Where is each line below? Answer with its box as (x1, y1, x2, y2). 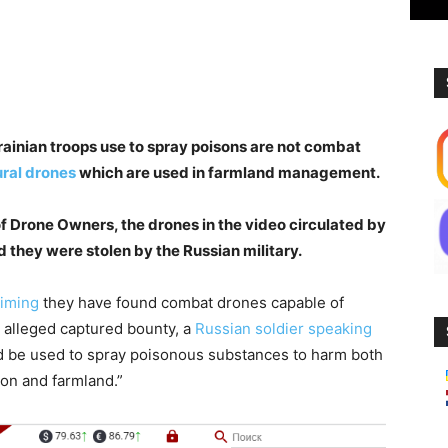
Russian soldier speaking (195, 319, 372, 338)
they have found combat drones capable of (39, 293, 344, 312)
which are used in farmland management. (76, 163, 380, 182)
